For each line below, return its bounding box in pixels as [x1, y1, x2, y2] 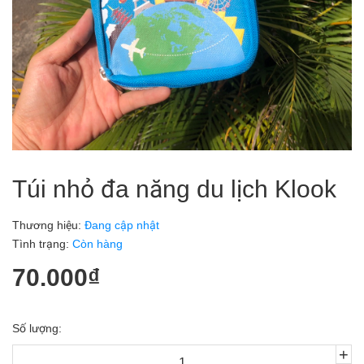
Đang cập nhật [81, 219, 159, 232]
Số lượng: [12, 322, 62, 335]
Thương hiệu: [12, 219, 81, 232]
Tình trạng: [12, 237, 72, 250]
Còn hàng [72, 237, 123, 250]
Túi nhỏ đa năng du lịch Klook [12, 175, 336, 202]
